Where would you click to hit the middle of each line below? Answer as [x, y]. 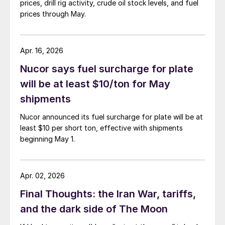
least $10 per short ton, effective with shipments [101, 128]
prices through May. [53, 14]
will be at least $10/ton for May [95, 84]
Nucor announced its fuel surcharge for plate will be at [111, 117]
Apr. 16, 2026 [42, 51]
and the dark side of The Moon [94, 209]
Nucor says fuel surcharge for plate [107, 69]
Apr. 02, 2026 [42, 176]
